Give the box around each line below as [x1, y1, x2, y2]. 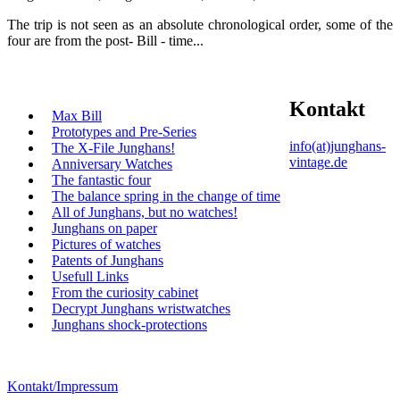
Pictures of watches [52, 236, 161, 252]
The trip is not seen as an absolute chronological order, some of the [7, 16, 393, 32]
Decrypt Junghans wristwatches [52, 300, 230, 316]
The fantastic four [52, 171, 151, 187]
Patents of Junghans [52, 252, 163, 268]
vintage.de [289, 154, 347, 171]
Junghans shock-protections [52, 316, 207, 332]
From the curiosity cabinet [52, 284, 198, 300]
